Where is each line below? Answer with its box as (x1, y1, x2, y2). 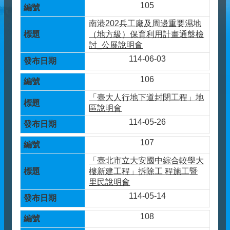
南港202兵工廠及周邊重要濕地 (89, 19, 202, 28)
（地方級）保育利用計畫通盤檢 (89, 30, 204, 39)
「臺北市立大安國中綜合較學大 (89, 156, 204, 165)
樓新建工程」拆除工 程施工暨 (89, 167, 198, 176)
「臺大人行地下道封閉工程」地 (89, 93, 204, 102)
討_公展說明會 (89, 41, 143, 49)
